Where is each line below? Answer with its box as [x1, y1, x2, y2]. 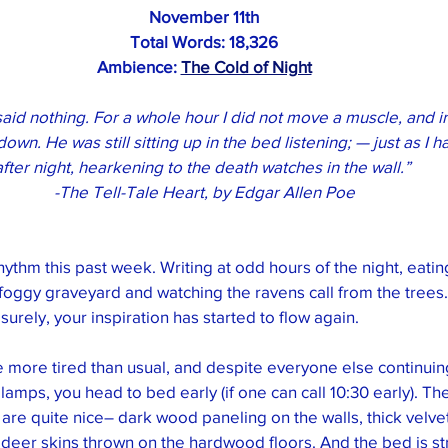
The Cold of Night [180, 57, 312, 76]
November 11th [149, 7, 259, 26]
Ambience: [96, 57, 181, 76]
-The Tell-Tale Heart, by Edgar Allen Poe [53, 182, 355, 201]
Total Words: [130, 32, 229, 51]
